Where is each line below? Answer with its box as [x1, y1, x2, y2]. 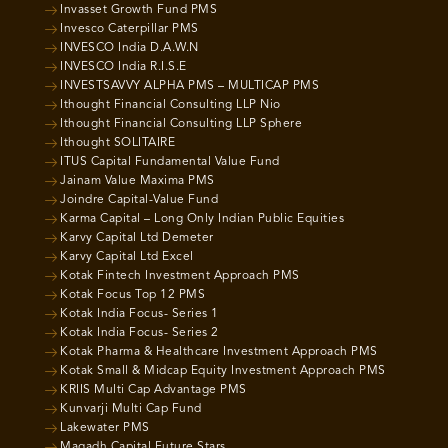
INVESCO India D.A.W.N [60, 41, 199, 54]
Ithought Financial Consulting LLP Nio [60, 98, 281, 111]
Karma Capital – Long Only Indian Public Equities [60, 212, 344, 225]
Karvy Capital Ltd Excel [60, 250, 194, 263]
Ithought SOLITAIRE [60, 136, 175, 149]
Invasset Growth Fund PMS [60, 3, 217, 16]
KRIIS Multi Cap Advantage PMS [60, 383, 247, 396]
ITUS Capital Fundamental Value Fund [60, 155, 280, 168]
